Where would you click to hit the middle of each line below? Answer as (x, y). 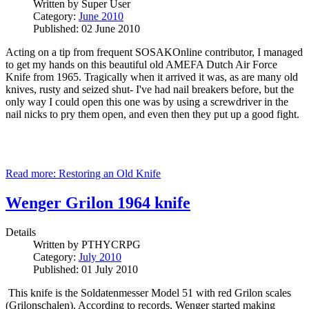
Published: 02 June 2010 (87, 28)
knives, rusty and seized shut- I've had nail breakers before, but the (150, 89)
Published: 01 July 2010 (86, 269)
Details (21, 232)
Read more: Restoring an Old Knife (83, 173)
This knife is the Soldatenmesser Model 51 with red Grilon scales (150, 292)
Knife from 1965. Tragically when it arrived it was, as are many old (152, 77)
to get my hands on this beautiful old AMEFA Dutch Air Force (141, 64)
